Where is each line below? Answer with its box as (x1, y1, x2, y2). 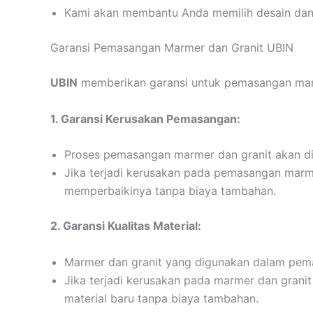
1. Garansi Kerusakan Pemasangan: (50, 111, 240, 126)
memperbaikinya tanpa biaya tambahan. (64, 184, 276, 198)
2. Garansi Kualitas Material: (50, 219, 201, 233)
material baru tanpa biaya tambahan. (64, 291, 259, 305)
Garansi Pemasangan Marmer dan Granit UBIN (50, 41, 293, 55)
